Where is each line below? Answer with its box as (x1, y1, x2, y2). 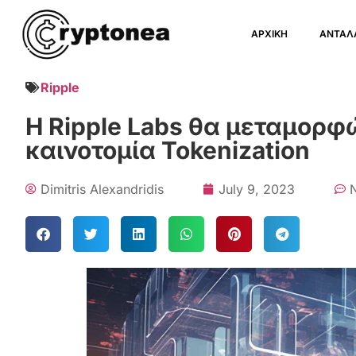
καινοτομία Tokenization (25, 136, 310, 164)
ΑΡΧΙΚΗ (251, 28, 288, 40)
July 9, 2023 (219, 181, 295, 197)
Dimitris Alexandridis (41, 181, 164, 197)
